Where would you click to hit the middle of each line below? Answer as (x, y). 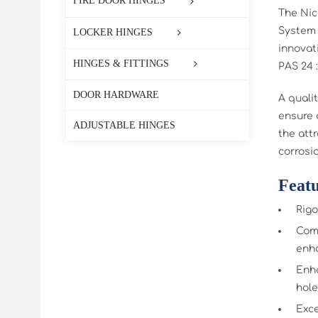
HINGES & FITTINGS (121, 63)
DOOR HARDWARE (116, 95)
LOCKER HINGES (113, 32)
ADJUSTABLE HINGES (124, 126)
